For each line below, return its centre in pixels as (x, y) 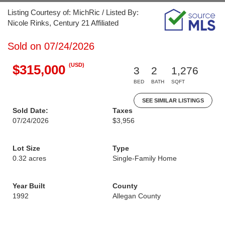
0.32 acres (29, 158)
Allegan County (137, 196)
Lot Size (26, 148)
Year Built (29, 186)
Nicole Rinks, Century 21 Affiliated (63, 23)
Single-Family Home (145, 158)
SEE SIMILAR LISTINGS (173, 100)
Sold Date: (30, 110)
